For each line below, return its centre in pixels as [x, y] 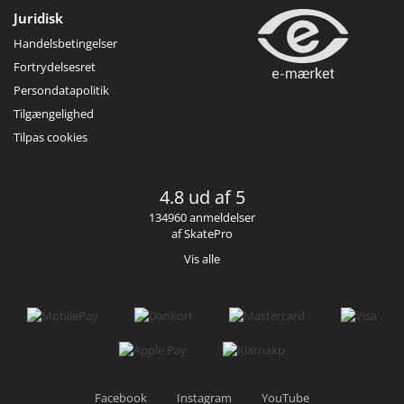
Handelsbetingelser [65, 43]
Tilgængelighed [54, 113]
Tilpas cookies [50, 137]
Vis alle [202, 258]
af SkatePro [202, 233]
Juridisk [38, 18]
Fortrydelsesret [55, 66]
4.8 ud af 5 [202, 197]
